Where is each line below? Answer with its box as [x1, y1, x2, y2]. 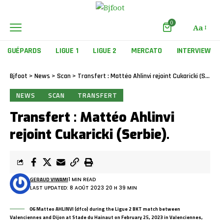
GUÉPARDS [7, 46, 41, 56]
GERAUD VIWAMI [29, 176, 68, 184]
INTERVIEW [176, 46, 211, 56]
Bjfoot [10, 72, 27, 81]
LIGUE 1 [55, 46, 79, 56]
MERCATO [131, 46, 162, 56]
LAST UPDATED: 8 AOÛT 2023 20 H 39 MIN [29, 184, 137, 192]
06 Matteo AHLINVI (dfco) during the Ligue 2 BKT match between [29, 205, 180, 213]
